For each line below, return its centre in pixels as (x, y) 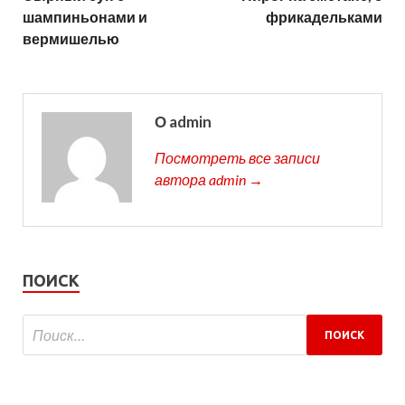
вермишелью (71, 39)
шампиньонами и (85, 17)
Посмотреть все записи (237, 158)
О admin (183, 122)
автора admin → (209, 180)
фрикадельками (324, 17)
